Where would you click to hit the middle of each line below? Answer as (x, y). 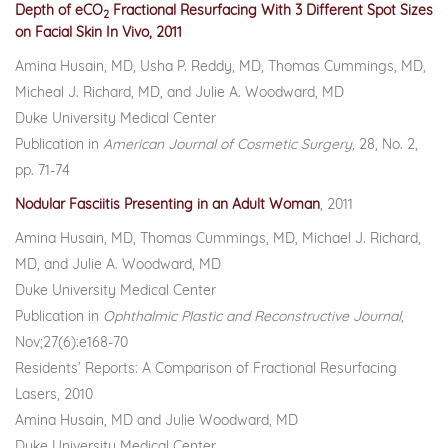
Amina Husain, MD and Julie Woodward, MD (156, 420)
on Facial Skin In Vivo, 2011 (98, 32)
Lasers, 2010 (54, 394)
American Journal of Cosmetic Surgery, (229, 144)
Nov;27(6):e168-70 (71, 342)
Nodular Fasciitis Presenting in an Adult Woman (167, 204)
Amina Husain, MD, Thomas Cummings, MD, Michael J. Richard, (218, 238)
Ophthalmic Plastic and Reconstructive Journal (252, 316)
